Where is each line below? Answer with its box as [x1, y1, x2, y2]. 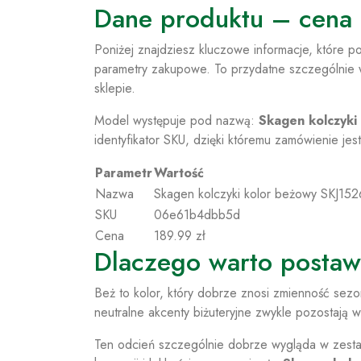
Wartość [154, 164, 204, 182]
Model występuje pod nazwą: [94, 111, 259, 130]
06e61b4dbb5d [154, 205, 240, 224]
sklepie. [94, 79, 135, 98]
